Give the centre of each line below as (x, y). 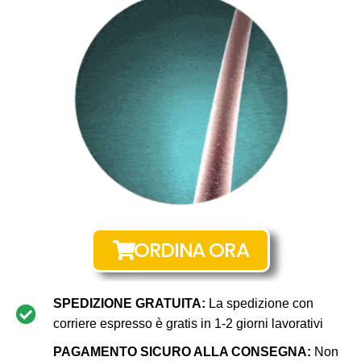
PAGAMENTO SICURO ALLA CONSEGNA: (183, 352)
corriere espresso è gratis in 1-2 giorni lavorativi (189, 324)
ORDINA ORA (191, 251)
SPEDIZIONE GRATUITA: (130, 304)
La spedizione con (260, 304)
